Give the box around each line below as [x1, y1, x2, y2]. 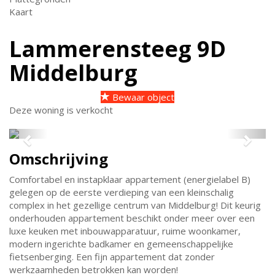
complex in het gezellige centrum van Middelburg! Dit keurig [9, 199, 261, 211]
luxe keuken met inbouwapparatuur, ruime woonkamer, [9, 225, 241, 237]
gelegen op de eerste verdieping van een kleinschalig [9, 186, 234, 198]
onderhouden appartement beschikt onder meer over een [9, 212, 255, 224]
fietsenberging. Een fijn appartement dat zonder [9, 250, 215, 263]
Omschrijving [9, 149, 108, 169]
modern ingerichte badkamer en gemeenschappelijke [9, 238, 233, 250]
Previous [28, 128, 79, 145]
